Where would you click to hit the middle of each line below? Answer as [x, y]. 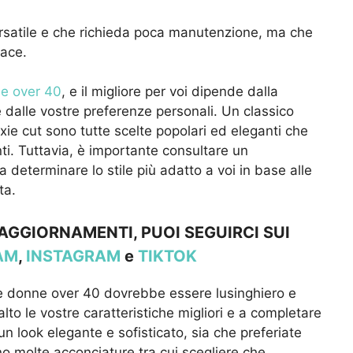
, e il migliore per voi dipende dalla [170, 92]
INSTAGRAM [73, 256]
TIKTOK [167, 256]
